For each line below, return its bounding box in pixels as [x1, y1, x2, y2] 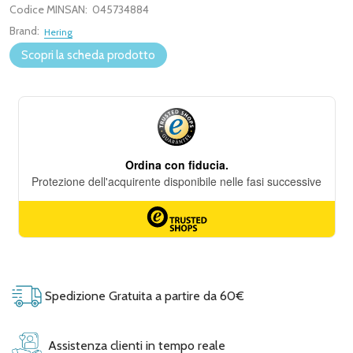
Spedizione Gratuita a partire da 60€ [42, 288, 244, 303]
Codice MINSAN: [9, 2, 87, 17]
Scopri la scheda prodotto [21, 48, 155, 62]
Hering [44, 26, 72, 38]
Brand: [9, 24, 39, 38]
